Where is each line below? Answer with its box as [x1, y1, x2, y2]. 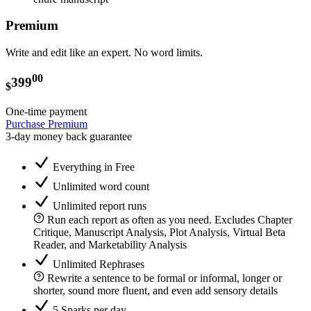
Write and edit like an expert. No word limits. [6, 47, 203, 58]
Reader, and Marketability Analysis [33, 239, 187, 251]
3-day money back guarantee [6, 131, 132, 143]
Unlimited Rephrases [53, 258, 144, 271]
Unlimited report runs [53, 200, 146, 212]
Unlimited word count [53, 180, 149, 193]
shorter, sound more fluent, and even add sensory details [33, 285, 278, 297]
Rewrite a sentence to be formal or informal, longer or [47, 272, 282, 285]
